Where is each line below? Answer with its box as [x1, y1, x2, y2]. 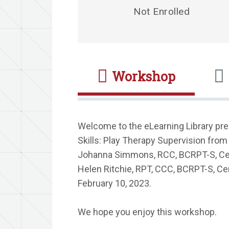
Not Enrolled [133, 6, 190, 17]
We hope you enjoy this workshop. [78, 207, 217, 217]
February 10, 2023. [78, 178, 151, 189]
